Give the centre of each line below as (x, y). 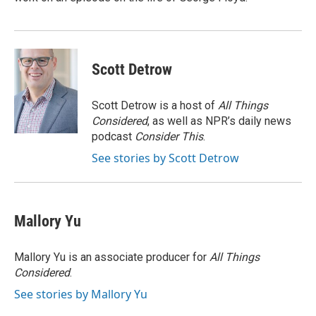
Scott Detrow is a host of (155, 105)
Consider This (169, 136)
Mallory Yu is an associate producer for (112, 257)
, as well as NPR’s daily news (219, 121)
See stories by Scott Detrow (165, 158)
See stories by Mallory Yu (81, 294)
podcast (113, 136)
